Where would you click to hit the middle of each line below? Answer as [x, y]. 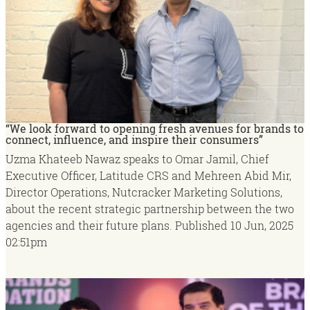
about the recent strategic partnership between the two [150, 209]
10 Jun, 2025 [262, 226]
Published [201, 226]
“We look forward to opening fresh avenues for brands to [155, 129]
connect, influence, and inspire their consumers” [134, 140]
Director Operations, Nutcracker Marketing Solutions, [144, 192]
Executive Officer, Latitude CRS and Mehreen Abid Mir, [148, 176]
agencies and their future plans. [90, 226]
